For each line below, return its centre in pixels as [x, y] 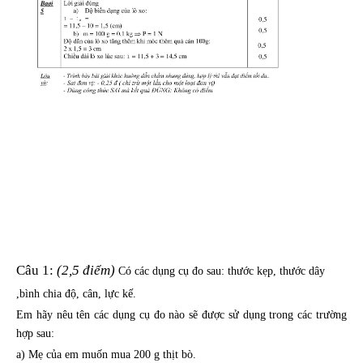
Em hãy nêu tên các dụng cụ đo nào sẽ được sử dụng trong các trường [181, 315]
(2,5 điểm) [86, 271]
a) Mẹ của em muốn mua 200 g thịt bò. [106, 354]
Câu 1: [36, 271]
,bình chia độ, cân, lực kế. [76, 294]
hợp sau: [35, 334]
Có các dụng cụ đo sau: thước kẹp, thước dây [222, 271]
